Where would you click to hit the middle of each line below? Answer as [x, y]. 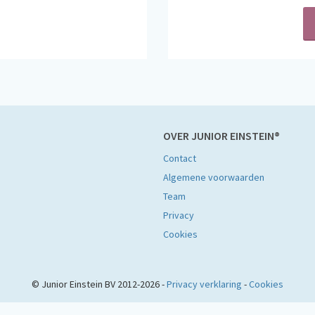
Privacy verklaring [204, 284]
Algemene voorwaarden [213, 177]
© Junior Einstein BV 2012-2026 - [99, 284]
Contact [179, 158]
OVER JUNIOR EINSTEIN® [221, 136]
